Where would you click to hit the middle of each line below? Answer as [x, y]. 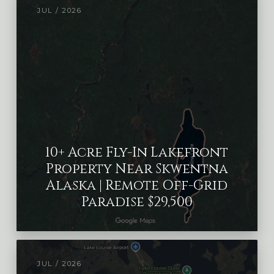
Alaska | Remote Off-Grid [137, 186]
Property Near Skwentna [137, 169]
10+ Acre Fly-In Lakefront [137, 153]
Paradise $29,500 [137, 202]
